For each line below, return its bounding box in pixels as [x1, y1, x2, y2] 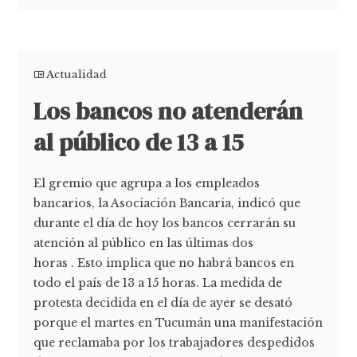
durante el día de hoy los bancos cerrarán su [33, 216, 296, 231]
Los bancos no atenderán [33, 95, 304, 128]
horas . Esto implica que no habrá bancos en [33, 256, 295, 271]
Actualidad [46, 68, 108, 82]
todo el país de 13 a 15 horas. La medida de [33, 276, 283, 291]
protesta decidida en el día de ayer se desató [33, 296, 293, 311]
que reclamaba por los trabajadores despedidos [33, 335, 316, 351]
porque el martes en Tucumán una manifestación [33, 316, 324, 331]
